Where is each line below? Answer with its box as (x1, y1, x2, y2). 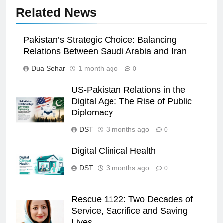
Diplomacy (71, 108, 113, 118)
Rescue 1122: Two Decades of (71, 194, 193, 205)
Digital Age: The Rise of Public (71, 96, 192, 107)
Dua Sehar (31, 64, 65, 73)
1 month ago (78, 64, 118, 73)
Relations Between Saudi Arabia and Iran (23, 46, 187, 57)
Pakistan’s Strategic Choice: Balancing (23, 35, 177, 45)
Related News (16, 5, 97, 20)
